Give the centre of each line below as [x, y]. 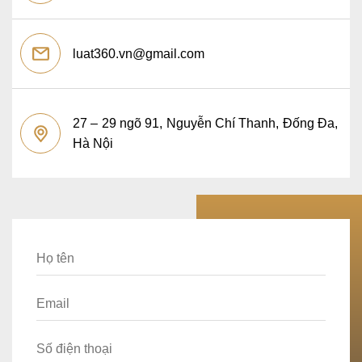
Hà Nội [93, 143]
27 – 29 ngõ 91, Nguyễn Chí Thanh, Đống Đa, [205, 123]
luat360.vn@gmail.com [139, 53]
